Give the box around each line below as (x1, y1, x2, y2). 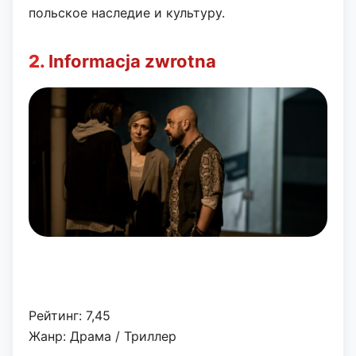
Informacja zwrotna (48, 51, 216, 72)
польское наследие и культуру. (29, 5, 225, 21)
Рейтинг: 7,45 (29, 308, 110, 324)
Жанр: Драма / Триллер (29, 328, 176, 345)
